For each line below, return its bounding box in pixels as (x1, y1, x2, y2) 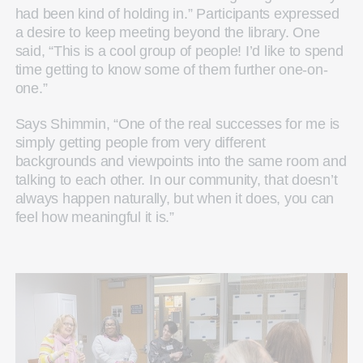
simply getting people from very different (15, 135, 266, 152)
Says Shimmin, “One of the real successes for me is (15, 116, 340, 133)
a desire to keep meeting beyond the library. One (15, 24, 320, 41)
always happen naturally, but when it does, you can (15, 190, 335, 207)
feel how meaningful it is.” (15, 209, 174, 226)
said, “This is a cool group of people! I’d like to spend (15, 43, 344, 60)
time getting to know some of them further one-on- (15, 62, 328, 79)
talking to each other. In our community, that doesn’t (15, 172, 338, 189)
